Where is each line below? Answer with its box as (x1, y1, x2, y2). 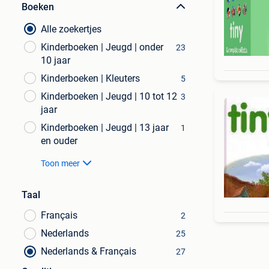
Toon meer (41, 159, 80, 168)
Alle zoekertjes (41, 23, 101, 35)
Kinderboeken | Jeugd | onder (41, 41, 163, 53)
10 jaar (41, 55, 70, 66)
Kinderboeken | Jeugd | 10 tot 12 (41, 91, 177, 102)
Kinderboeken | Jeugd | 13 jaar (41, 122, 169, 133)
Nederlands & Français (41, 246, 136, 257)
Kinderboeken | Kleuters (41, 73, 140, 84)
